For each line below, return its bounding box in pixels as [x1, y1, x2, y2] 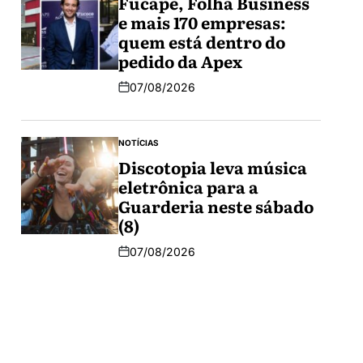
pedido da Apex [118, 48, 242, 73]
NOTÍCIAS [118, 137, 159, 147]
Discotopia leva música [118, 154, 307, 179]
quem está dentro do [118, 28, 285, 53]
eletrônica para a [118, 173, 258, 199]
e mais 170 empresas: [118, 9, 286, 34]
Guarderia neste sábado [118, 193, 314, 218]
